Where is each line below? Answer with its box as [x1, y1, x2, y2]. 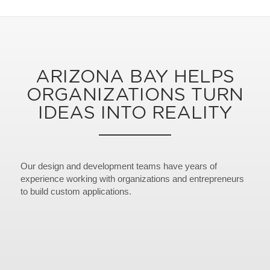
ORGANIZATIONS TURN [27, 86, 243, 105]
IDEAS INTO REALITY [38, 104, 232, 123]
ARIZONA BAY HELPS [36, 68, 234, 87]
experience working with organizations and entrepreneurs [20, 174, 244, 184]
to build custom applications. [20, 186, 131, 197]
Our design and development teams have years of [20, 161, 217, 172]
